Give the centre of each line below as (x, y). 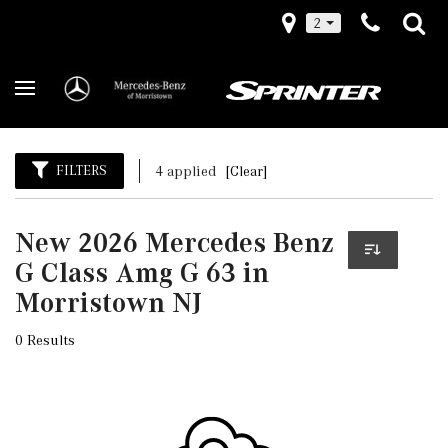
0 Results (45, 340)
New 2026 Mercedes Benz (174, 242)
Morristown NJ (108, 302)
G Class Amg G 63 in (142, 272)
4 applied (187, 171)
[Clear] (246, 171)
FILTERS (81, 170)
